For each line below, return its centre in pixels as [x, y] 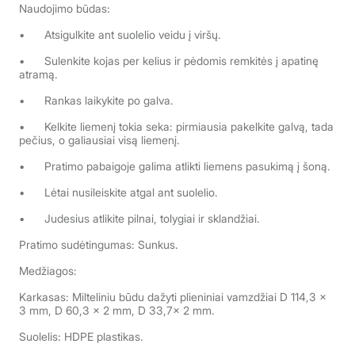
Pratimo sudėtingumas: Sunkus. [99, 244]
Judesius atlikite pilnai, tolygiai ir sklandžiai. [152, 218]
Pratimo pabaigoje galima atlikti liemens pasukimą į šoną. [187, 166]
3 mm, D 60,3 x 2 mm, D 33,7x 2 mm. [118, 310]
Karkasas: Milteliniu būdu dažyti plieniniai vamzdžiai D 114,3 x [173, 297]
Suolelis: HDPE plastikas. [81, 336]
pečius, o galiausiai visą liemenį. [99, 140]
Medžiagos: [48, 271]
